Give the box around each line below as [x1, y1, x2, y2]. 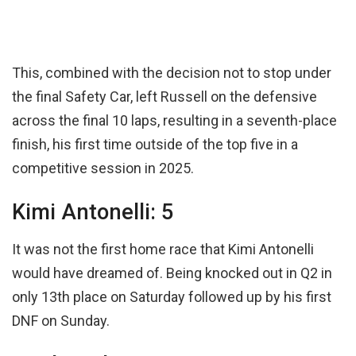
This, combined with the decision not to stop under [12, 64, 331, 81]
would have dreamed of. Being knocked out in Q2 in [12, 264, 332, 281]
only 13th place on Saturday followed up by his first [12, 288, 331, 305]
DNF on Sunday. [12, 311, 110, 329]
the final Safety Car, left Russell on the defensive [12, 87, 317, 105]
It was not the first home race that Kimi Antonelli [12, 240, 314, 257]
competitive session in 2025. [12, 159, 194, 176]
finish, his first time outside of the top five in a [12, 135, 298, 153]
